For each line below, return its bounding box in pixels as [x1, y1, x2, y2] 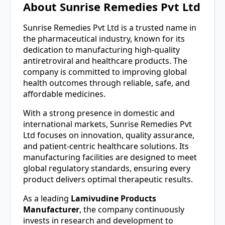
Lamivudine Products [71, 192, 156, 204]
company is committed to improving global [23, 66, 187, 77]
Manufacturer [23, 203, 79, 215]
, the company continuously [79, 203, 184, 215]
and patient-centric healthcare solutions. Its [23, 140, 189, 152]
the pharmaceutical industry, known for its [23, 33, 185, 44]
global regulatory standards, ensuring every [23, 162, 190, 174]
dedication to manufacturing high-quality [23, 44, 180, 55]
